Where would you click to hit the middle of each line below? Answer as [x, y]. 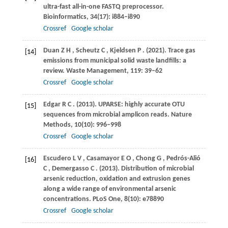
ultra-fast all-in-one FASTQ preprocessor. [103, 7]
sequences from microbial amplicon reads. [107, 115]
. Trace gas [180, 51]
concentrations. [68, 199]
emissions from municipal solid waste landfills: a [115, 61]
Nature [181, 115]
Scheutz [88, 51]
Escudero [57, 159]
